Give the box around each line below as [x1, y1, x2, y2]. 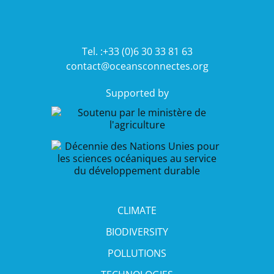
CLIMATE [117, 203, 157, 217]
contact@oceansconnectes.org [65, 59, 209, 73]
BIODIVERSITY [106, 224, 168, 239]
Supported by [105, 86, 169, 100]
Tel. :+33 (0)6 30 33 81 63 [81, 44, 193, 58]
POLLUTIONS [108, 246, 166, 260]
